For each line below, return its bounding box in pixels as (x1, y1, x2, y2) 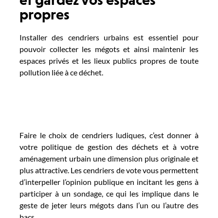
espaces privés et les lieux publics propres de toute (19, 56, 199, 66)
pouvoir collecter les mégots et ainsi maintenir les (19, 44, 199, 54)
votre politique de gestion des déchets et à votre (19, 142, 199, 151)
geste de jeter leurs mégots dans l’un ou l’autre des (19, 200, 199, 210)
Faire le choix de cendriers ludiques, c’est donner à (19, 130, 199, 140)
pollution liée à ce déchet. (19, 68, 103, 77)
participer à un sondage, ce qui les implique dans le (19, 188, 199, 198)
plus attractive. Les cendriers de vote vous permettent (19, 165, 199, 175)
